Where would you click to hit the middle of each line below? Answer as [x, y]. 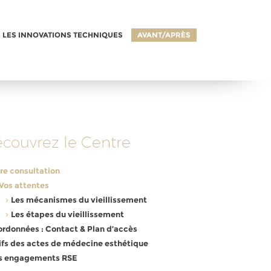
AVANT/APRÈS [164, 35]
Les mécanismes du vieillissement [79, 200]
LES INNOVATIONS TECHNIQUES [62, 35]
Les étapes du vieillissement [68, 214]
